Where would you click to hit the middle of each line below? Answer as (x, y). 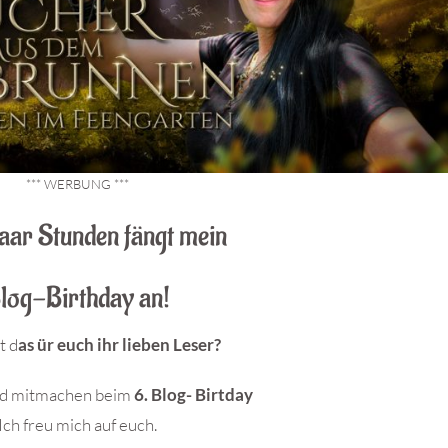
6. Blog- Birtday (193, 394)
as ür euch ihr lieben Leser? (120, 344)
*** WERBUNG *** (78, 184)
